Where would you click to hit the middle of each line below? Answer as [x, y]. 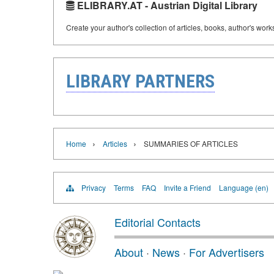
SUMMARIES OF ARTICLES [191, 144]
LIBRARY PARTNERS [140, 81]
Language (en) [244, 188]
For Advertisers [227, 252]
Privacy [94, 188]
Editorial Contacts [157, 222]
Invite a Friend [187, 188]
